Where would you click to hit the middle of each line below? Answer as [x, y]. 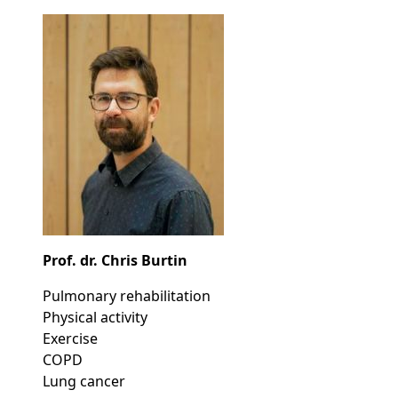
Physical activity [95, 318]
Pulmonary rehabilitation [127, 296]
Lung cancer [84, 382]
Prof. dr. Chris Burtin [115, 261]
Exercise [70, 339]
